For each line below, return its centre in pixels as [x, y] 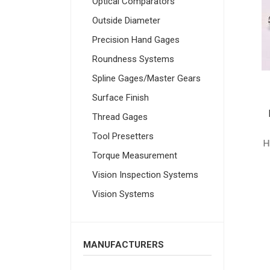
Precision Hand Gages [136, 40]
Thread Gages [120, 117]
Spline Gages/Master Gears [146, 79]
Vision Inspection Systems [145, 175]
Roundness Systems [133, 59]
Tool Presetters [123, 137]
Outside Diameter [126, 21]
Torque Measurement [135, 156]
